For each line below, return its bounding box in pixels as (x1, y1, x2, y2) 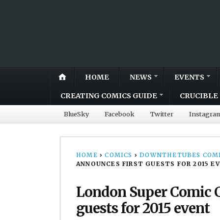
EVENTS (174, 72, 204, 82)
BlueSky (64, 110, 89, 118)
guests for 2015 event (76, 199, 210, 217)
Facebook (105, 110, 135, 118)
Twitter (150, 110, 173, 118)
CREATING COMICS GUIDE (60, 91, 157, 100)
